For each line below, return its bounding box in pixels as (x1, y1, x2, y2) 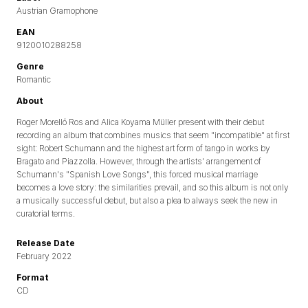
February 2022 (16, 251, 71, 262)
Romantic (16, 74, 51, 85)
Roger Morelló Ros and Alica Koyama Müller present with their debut (16, 117, 264, 128)
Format (16, 272, 49, 283)
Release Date (16, 238, 75, 249)
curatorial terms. (16, 208, 75, 219)
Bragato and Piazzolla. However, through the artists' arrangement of (16, 156, 261, 167)
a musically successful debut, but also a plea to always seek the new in (16, 195, 278, 206)
